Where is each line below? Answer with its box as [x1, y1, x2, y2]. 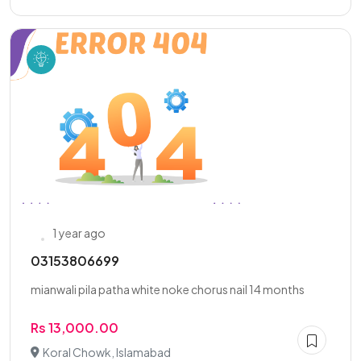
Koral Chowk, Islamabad [43, 345, 171, 359]
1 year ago [52, 226, 106, 240]
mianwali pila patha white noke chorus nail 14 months [31, 282, 305, 297]
